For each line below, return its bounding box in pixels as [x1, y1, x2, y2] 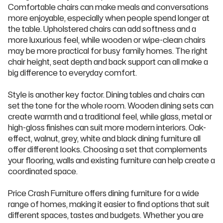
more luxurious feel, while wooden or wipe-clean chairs [8, 34, 206, 45]
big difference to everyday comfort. [8, 67, 137, 78]
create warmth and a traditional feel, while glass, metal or [8, 111, 212, 122]
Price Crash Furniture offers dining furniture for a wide [8, 188, 199, 199]
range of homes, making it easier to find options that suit [8, 199, 210, 210]
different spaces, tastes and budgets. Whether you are [8, 210, 204, 221]
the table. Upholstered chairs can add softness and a [8, 23, 196, 34]
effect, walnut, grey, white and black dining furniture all [8, 133, 201, 144]
